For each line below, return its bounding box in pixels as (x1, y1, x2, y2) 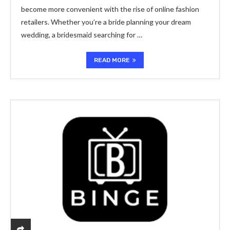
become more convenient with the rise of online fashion (21, 5, 199, 13)
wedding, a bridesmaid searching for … (21, 30, 142, 39)
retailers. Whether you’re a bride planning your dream (21, 17, 191, 26)
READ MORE (94, 56, 130, 64)
